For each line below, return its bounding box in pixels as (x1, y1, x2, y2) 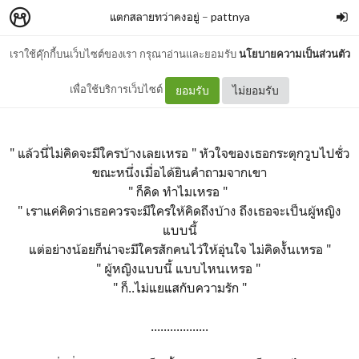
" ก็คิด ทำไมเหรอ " (128, 184, 231, 200)
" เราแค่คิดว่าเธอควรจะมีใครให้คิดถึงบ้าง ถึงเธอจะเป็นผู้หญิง (18, 203, 341, 219)
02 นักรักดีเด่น (93, 60, 266, 103)
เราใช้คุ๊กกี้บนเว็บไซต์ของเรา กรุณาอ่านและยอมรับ (9, 47, 239, 60)
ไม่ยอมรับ (232, 83, 279, 97)
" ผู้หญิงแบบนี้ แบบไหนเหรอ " (95, 260, 264, 276)
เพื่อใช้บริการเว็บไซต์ (70, 83, 165, 95)
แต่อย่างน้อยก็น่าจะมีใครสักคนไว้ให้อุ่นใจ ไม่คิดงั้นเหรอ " (28, 241, 331, 257)
